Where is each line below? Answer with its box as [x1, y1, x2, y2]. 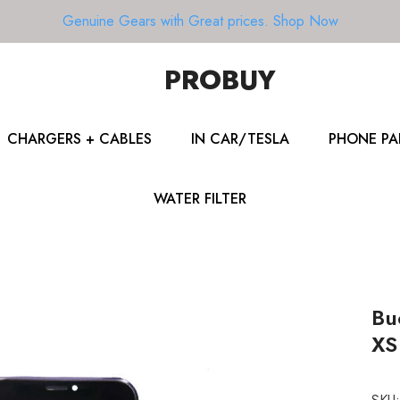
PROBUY [164, 61, 276, 99]
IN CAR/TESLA [190, 129, 289, 149]
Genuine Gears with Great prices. [62, 11, 269, 31]
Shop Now [272, 11, 338, 31]
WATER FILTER [154, 188, 246, 209]
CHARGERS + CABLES [6, 129, 152, 149]
